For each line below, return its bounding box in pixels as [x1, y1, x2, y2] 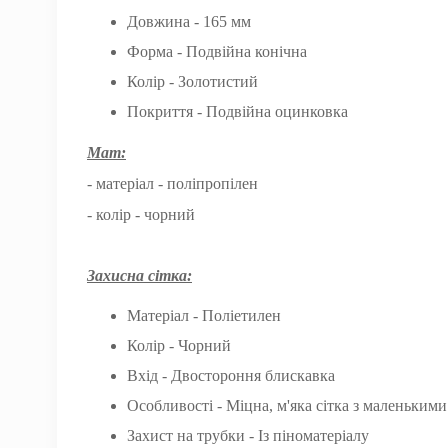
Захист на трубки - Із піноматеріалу [127, 427, 369, 444]
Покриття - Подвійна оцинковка [127, 103, 348, 120]
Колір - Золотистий [127, 73, 258, 90]
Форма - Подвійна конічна [127, 43, 307, 60]
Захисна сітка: [87, 267, 192, 284]
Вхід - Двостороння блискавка [127, 367, 335, 384]
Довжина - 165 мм [127, 13, 251, 30]
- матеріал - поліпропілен [87, 175, 258, 192]
